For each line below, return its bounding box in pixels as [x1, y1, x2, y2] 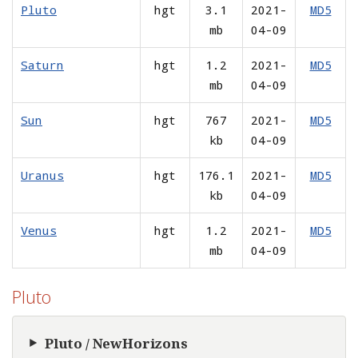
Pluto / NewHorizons [45, 333, 188, 352]
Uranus [21, 166, 64, 183]
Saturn [21, 56, 64, 73]
